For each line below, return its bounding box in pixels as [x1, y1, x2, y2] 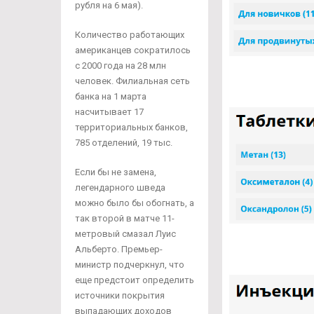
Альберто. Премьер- [75, 244, 163, 254]
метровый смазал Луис [75, 228, 176, 239]
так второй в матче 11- [75, 213, 175, 224]
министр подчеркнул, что [75, 259, 184, 270]
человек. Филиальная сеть [75, 76, 190, 86]
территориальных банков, [75, 122, 188, 132]
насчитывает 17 [75, 107, 144, 117]
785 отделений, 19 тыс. [75, 137, 172, 148]
